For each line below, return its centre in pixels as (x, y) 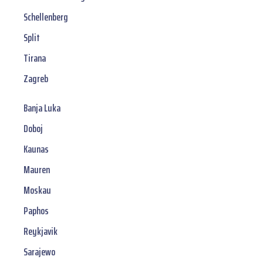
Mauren (37, 170)
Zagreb (36, 79)
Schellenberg (46, 17)
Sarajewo (39, 252)
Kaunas (36, 149)
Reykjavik (41, 232)
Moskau (37, 190)
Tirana (35, 58)
